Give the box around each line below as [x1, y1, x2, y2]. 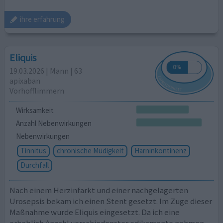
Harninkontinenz [134, 145, 187, 155]
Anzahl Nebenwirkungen [15, 118, 92, 128]
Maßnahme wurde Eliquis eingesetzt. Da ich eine [9, 207, 180, 218]
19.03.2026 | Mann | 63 [9, 66, 83, 76]
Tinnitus [20, 145, 46, 155]
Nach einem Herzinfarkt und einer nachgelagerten [9, 185, 189, 196]
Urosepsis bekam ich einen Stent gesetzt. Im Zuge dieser [9, 196, 213, 207]
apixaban [9, 76, 41, 86]
